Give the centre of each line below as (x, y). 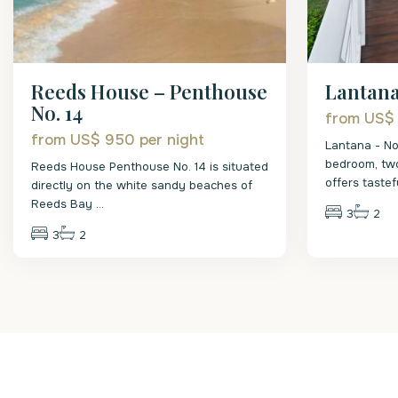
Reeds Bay (64, 204)
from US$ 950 (85, 140)
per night (172, 140)
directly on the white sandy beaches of (142, 185)
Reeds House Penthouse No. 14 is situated (150, 167)
